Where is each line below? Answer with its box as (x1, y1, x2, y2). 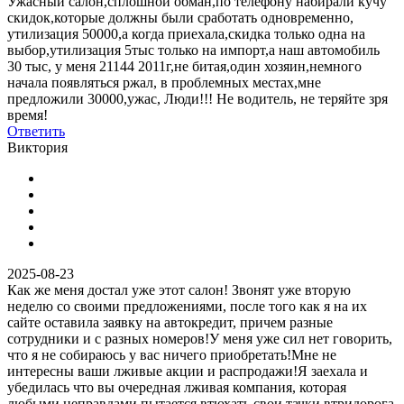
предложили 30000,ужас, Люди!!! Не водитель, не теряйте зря (7, 90, 388, 106)
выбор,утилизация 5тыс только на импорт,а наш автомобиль (7, 41, 380, 58)
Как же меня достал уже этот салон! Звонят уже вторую (7, 281, 351, 298)
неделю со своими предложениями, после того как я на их (7, 298, 367, 314)
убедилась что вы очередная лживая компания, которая (7, 379, 346, 395)
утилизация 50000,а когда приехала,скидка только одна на (7, 25, 365, 41)
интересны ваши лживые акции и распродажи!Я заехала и (7, 363, 368, 379)
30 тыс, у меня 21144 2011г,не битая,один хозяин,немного (7, 58, 362, 74)
